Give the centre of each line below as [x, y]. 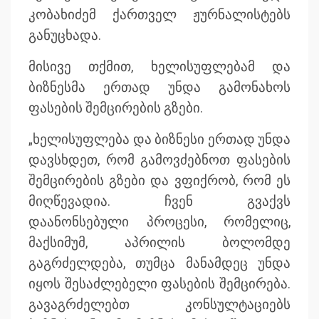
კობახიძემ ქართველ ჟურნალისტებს [159, 15]
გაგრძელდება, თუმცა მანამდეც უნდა [159, 264]
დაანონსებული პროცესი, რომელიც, [159, 223]
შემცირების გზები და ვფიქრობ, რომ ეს [159, 181]
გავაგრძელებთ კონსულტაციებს [159, 305]
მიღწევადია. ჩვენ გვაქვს [159, 202]
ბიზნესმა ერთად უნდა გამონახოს [159, 88]
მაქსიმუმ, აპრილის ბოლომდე [159, 243]
